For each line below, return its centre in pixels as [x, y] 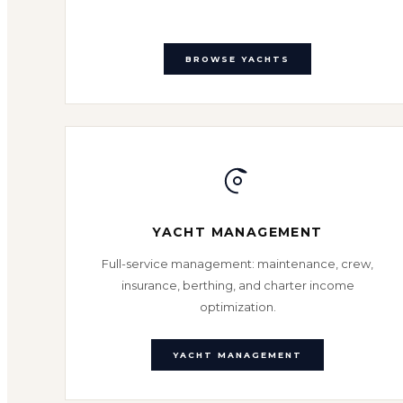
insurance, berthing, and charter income [237, 285]
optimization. [237, 307]
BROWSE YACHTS [237, 59]
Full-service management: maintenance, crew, [237, 264]
